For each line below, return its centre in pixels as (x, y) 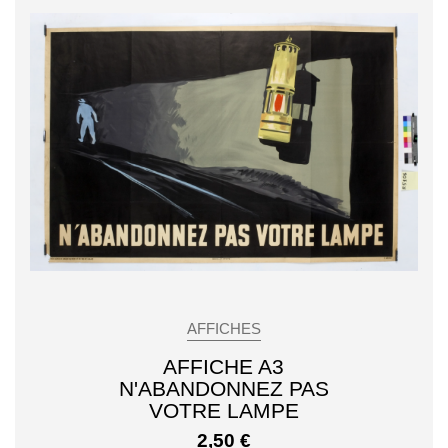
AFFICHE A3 (224, 367)
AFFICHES (224, 329)
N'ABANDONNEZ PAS (223, 389)
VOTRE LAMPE (223, 411)
